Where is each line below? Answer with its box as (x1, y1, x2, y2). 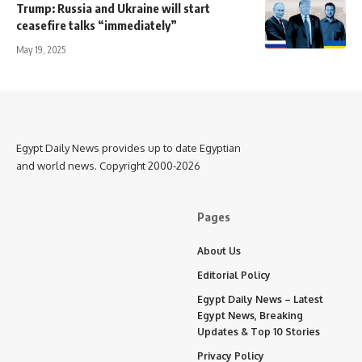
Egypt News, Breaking (197, 309, 303, 322)
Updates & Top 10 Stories (197, 325, 320, 338)
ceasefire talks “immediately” (16, 17, 177, 32)
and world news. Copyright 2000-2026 (16, 158, 200, 172)
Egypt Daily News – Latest (197, 293, 323, 305)
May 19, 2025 (16, 43, 65, 56)
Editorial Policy (197, 268, 271, 281)
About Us (197, 244, 241, 257)
